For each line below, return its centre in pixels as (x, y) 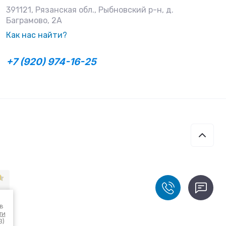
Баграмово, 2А (34, 20)
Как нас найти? (37, 35)
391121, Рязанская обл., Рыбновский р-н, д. (90, 10)
